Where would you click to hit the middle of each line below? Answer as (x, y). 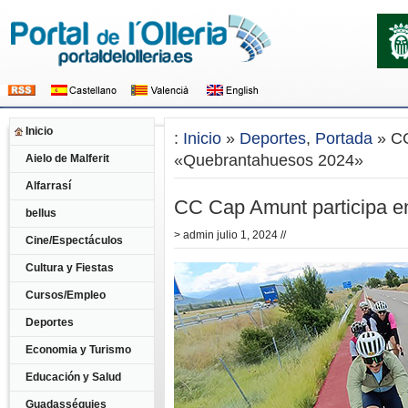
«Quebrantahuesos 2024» (269, 160)
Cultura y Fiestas (70, 268)
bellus (41, 213)
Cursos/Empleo (66, 295)
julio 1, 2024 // (250, 235)
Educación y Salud (73, 377)
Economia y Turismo (78, 350)
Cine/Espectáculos (74, 240)
